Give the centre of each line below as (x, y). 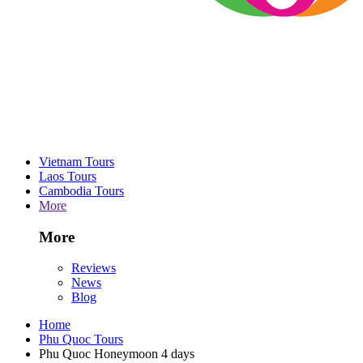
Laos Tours (68, 176)
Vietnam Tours (77, 161)
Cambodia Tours (81, 190)
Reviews (94, 268)
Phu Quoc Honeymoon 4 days (117, 354)
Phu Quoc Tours (81, 340)
